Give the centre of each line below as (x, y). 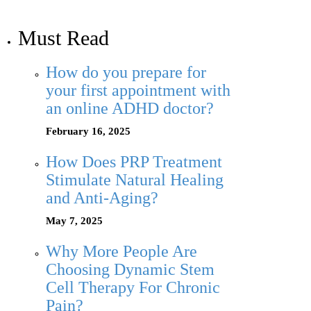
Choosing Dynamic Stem (130, 270)
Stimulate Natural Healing (135, 180)
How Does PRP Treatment (134, 162)
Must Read (64, 38)
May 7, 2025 (74, 221)
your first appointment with (138, 91)
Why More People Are (121, 252)
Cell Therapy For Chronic (133, 288)
